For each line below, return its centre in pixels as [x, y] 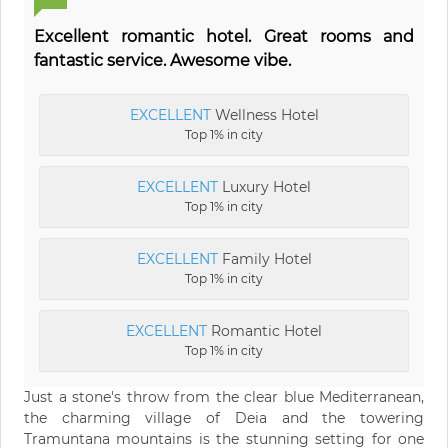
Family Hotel [264, 259]
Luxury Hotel [264, 187]
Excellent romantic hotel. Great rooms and [224, 37]
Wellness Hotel [264, 115]
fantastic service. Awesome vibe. [162, 61]
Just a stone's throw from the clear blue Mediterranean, [224, 397]
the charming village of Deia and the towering [224, 418]
